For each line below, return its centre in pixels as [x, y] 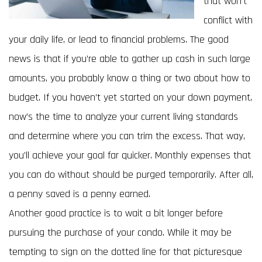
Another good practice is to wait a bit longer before [116, 213]
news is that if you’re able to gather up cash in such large [130, 59]
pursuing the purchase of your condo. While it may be [120, 232]
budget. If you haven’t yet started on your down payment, [130, 97]
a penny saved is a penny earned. [80, 194]
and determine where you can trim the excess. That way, [127, 136]
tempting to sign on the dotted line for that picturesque [125, 252]
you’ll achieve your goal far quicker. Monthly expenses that [130, 155]
